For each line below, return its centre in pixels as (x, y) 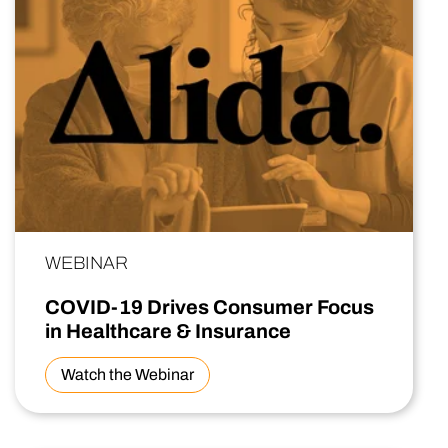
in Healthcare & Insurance (168, 331)
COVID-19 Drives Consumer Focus (209, 307)
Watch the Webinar (127, 375)
